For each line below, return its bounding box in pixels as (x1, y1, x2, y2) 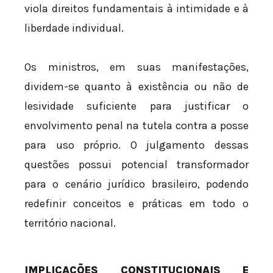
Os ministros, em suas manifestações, (24, 60, 249, 74)
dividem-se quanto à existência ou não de (24, 79, 249, 93)
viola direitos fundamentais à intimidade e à (24, 2, 249, 16)
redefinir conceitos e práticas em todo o (24, 196, 249, 210)
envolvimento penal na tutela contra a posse (24, 118, 249, 132)
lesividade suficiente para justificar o (24, 99, 249, 113)
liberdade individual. (24, 21, 124, 35)
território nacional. (24, 216, 116, 230)
